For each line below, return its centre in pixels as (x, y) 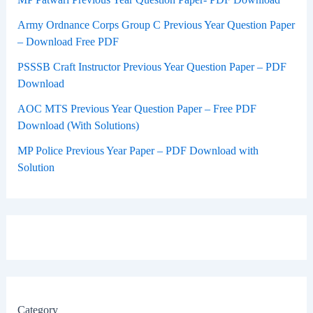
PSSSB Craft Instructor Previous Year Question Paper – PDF (152, 66)
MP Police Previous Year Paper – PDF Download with (138, 150)
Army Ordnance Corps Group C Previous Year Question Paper (156, 24)
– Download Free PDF (68, 41)
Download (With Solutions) (78, 125)
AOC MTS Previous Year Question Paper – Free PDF (137, 108)
